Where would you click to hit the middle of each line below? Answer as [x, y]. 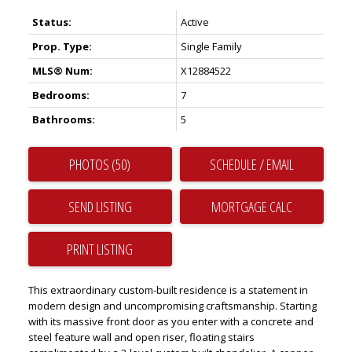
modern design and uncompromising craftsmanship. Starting [172, 305]
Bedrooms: [60, 95]
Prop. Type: [62, 46]
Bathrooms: [63, 119]
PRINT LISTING [100, 249]
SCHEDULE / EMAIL [252, 164]
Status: [51, 22]
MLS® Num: [62, 70]
